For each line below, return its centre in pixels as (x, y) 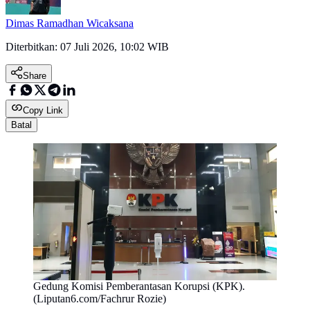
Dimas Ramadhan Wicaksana (70, 24)
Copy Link (43, 111)
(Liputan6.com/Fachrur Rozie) (100, 299)
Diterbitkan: (33, 47)
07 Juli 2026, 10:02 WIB (115, 47)
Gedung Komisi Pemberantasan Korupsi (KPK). (139, 286)
